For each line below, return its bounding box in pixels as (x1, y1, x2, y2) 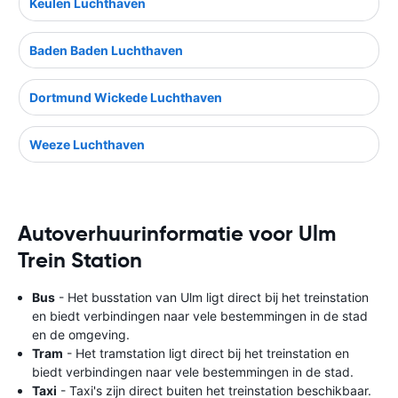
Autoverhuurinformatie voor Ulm (18, 219, 336, 247)
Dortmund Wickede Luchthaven (29, 89, 222, 105)
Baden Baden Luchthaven (29, 42, 183, 58)
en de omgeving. (32, 326, 130, 342)
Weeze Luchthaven (29, 136, 145, 152)
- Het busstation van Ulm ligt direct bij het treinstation (55, 289, 369, 305)
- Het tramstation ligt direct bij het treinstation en (63, 345, 349, 361)
